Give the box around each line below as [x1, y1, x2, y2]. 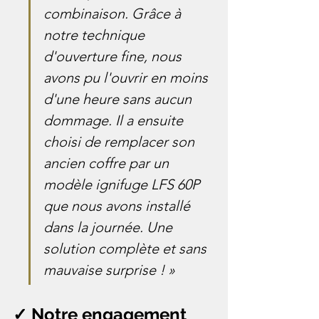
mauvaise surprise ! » [43, 261, 175, 278]
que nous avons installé [43, 197, 194, 214]
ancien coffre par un [43, 154, 172, 172]
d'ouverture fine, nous [43, 47, 185, 65]
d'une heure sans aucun [43, 90, 195, 108]
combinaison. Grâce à [43, 4, 184, 22]
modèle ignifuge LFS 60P [43, 175, 203, 193]
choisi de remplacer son [43, 132, 198, 150]
